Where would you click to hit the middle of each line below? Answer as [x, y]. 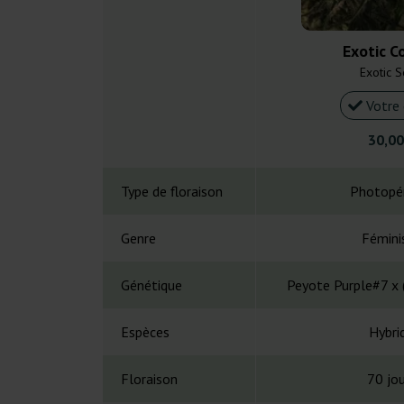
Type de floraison [172, 192]
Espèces [145, 332]
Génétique [151, 285]
